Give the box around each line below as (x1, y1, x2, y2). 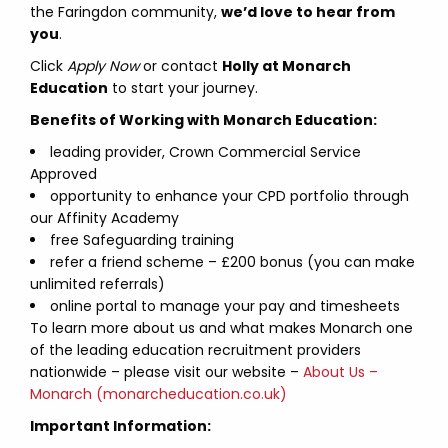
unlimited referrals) (30, 274, 165, 294)
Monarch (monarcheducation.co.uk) (30, 384, 287, 404)
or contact (139, 56, 222, 76)
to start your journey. (108, 78, 258, 98)
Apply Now (67, 56, 139, 76)
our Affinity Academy (30, 208, 179, 228)
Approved (30, 164, 97, 184)
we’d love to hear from (221, 2, 395, 22)
